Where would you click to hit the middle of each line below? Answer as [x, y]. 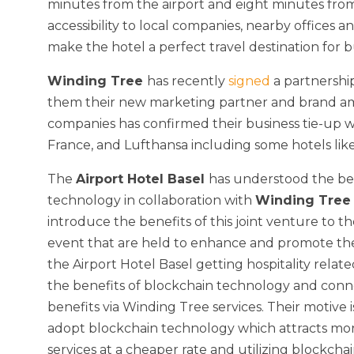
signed [249, 81]
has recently [188, 81]
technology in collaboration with [151, 201]
